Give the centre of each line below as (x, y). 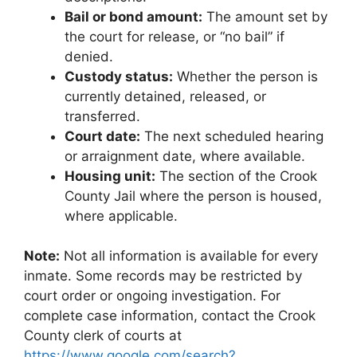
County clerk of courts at (103, 335)
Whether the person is (245, 76)
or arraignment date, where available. (185, 156)
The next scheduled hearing (232, 136)
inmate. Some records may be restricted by (163, 276)
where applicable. (121, 216)
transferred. (102, 116)
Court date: (102, 136)
